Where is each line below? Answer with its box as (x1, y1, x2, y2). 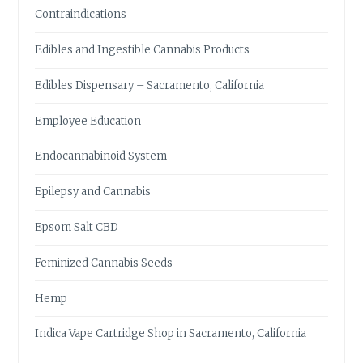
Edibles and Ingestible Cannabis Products (35, 43, 250, 58)
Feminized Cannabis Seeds (35, 255, 173, 270)
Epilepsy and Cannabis (35, 185, 152, 199)
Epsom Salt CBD (35, 220, 119, 235)
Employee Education (35, 113, 142, 128)
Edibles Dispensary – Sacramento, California (35, 78, 265, 92)
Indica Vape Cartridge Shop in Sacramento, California (35, 327, 307, 341)
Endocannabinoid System (35, 149, 168, 164)
